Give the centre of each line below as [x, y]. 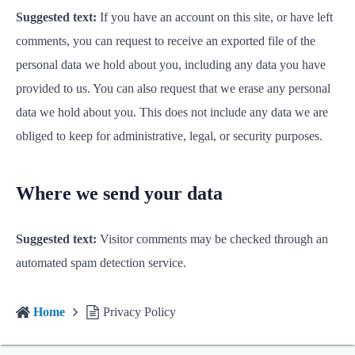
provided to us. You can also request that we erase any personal [173, 88]
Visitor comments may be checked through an [214, 239]
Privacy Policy [139, 312]
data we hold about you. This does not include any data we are [172, 112]
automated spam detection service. [101, 263]
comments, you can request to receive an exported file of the [166, 41]
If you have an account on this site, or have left [216, 17]
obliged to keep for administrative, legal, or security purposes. [169, 136]
